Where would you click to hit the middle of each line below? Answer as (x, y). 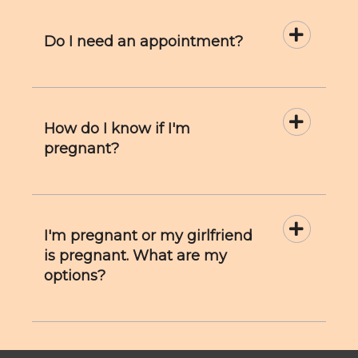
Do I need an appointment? (143, 42)
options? (75, 276)
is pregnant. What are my (135, 256)
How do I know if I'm (117, 129)
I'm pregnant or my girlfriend (148, 236)
